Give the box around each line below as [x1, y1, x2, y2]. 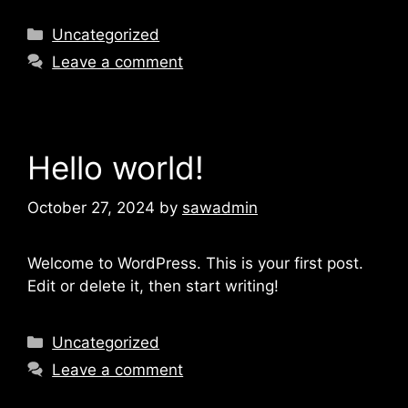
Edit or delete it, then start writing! [27, 277, 279, 295]
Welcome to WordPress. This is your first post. [27, 254, 363, 272]
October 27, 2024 [27, 199, 155, 217]
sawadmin [182, 199, 258, 217]
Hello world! [27, 148, 204, 187]
